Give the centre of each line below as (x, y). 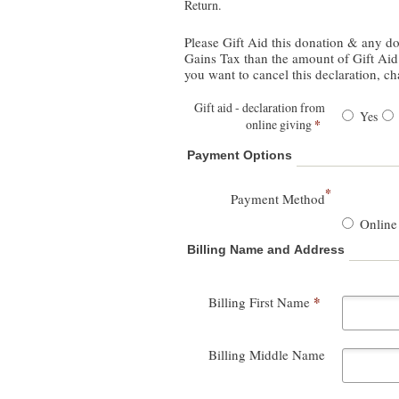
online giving (281, 125)
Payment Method (278, 199)
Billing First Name (260, 302)
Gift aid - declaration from (260, 108)
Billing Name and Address (266, 250)
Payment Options (240, 155)
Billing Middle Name (267, 355)
